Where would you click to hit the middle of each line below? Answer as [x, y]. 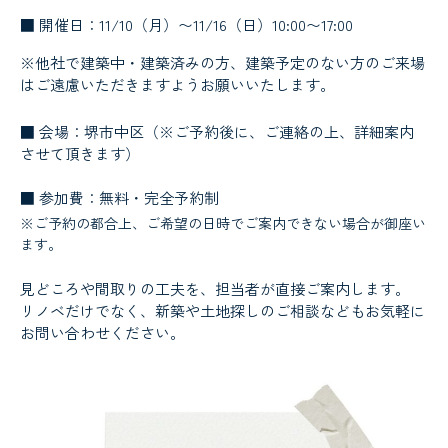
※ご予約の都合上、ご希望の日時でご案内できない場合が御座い [223, 222]
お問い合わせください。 [102, 332]
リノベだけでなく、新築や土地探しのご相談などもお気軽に [222, 310]
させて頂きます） [80, 153]
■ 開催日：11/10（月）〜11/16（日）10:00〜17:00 [186, 24]
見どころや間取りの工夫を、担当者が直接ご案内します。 [215, 288]
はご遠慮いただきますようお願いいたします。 [177, 84]
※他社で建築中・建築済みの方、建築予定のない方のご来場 [222, 62]
